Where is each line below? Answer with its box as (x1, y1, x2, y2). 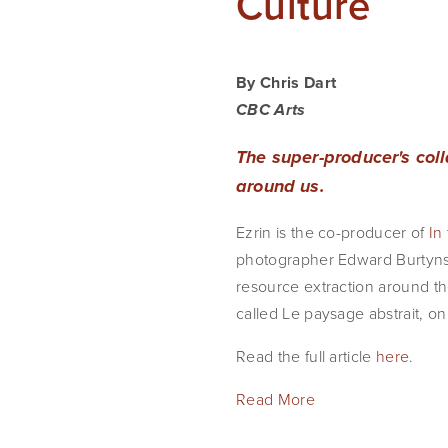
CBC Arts (236, 101, 306, 121)
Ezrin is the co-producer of (236, 221, 429, 243)
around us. (236, 176, 325, 198)
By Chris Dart (236, 71, 337, 94)
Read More (236, 388, 315, 410)
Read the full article (236, 345, 377, 367)
